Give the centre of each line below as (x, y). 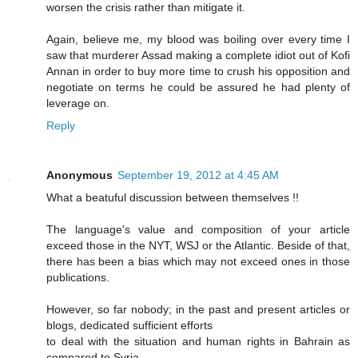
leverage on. (78, 103)
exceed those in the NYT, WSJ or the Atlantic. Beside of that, (198, 245)
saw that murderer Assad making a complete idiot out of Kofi (198, 55)
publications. (78, 277)
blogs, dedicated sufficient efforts (129, 325)
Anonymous (80, 175)
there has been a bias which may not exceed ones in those (198, 261)
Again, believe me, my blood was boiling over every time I (198, 39)
